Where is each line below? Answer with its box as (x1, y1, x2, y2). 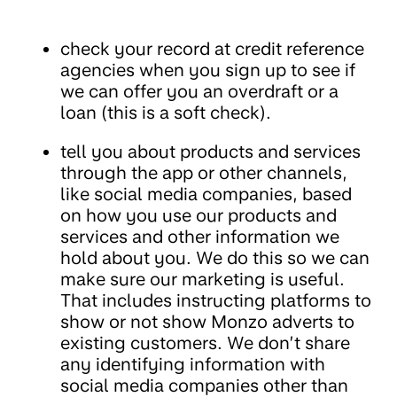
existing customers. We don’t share (60, 332, 350, 354)
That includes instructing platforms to (60, 290, 371, 312)
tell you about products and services (60, 141, 361, 163)
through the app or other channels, (60, 162, 347, 184)
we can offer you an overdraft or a (60, 81, 339, 103)
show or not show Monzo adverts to (60, 311, 354, 333)
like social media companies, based (60, 183, 352, 206)
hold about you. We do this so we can (60, 247, 370, 269)
